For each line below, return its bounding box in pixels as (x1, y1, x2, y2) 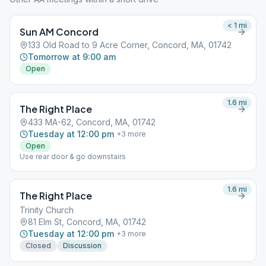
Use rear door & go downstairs (20, 152, 126, 161)
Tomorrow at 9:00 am (28, 52, 116, 62)
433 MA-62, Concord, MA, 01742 (28, 117, 156, 127)
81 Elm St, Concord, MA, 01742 (28, 217, 146, 227)
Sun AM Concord (20, 26, 99, 38)
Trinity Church (20, 205, 74, 215)
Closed (26, 241, 51, 250)
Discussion (63, 241, 102, 250)
